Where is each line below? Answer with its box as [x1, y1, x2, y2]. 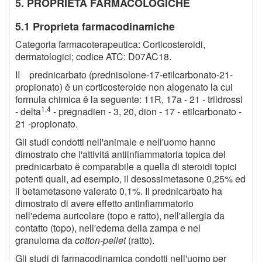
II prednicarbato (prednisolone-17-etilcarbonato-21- [15, 67, 233, 81]
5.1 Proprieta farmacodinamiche [15, 18, 175, 34]
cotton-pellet [75, 233, 128, 247]
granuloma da [15, 233, 75, 247]
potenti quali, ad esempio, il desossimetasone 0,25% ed [15, 171, 246, 185]
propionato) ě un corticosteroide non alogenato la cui [15, 80, 233, 94]
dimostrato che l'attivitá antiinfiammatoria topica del [15, 147, 226, 161]
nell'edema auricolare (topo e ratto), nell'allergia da [15, 208, 225, 222]
